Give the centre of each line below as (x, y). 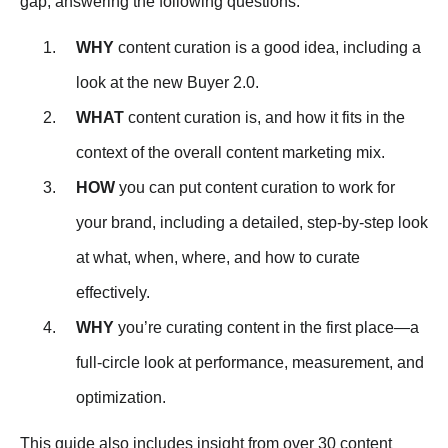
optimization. (121, 397)
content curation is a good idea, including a (267, 47)
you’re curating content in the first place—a (266, 327)
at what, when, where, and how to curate (218, 257)
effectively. (113, 292)
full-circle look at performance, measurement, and (250, 362)
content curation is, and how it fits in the (264, 117)
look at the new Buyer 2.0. (167, 82)
